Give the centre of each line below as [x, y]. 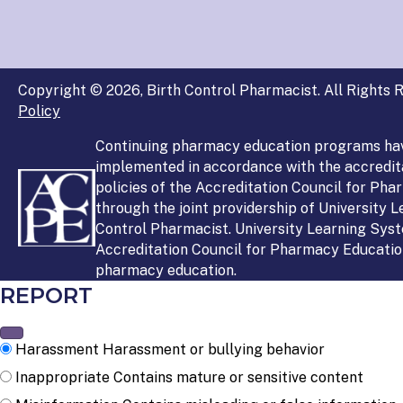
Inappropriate [63, 377]
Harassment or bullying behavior [214, 349]
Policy [39, 111]
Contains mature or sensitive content [238, 377]
